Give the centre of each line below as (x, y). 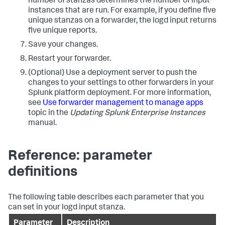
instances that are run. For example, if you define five (122, 11)
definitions (43, 173)
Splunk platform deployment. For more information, (120, 94)
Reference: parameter (80, 157)
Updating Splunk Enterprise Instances (138, 114)
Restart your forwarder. (70, 60)
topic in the (49, 114)
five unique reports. (63, 31)
